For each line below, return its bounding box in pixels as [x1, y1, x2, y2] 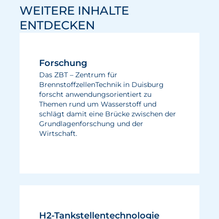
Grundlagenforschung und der [39, 119, 143, 128]
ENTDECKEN [20, 18, 95, 32]
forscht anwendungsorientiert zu [39, 90, 152, 99]
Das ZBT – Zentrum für [39, 70, 117, 79]
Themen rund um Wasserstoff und [39, 100, 156, 109]
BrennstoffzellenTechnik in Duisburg [39, 80, 164, 89]
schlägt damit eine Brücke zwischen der [39, 109, 176, 118]
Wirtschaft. [39, 129, 77, 138]
